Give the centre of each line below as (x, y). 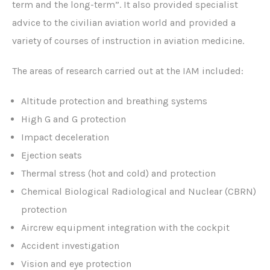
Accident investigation (70, 246)
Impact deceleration (65, 137)
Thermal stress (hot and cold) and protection (118, 173)
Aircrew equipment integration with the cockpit (125, 228)
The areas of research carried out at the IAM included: (128, 71)
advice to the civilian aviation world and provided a (124, 23)
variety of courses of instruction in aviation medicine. (128, 41)
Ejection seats (52, 155)
